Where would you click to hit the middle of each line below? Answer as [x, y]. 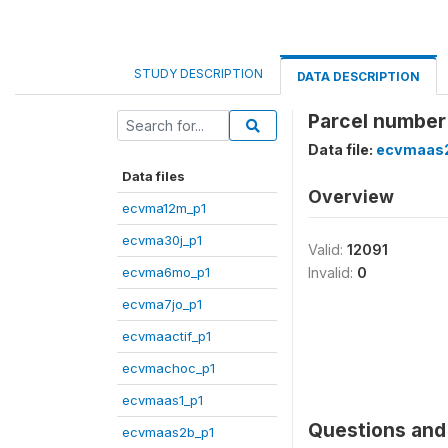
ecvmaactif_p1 [166, 336]
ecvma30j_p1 [162, 240]
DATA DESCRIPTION [358, 76]
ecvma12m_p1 [164, 208]
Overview [351, 196]
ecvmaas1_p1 [162, 400]
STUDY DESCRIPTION [198, 73]
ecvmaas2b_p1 [168, 432]
